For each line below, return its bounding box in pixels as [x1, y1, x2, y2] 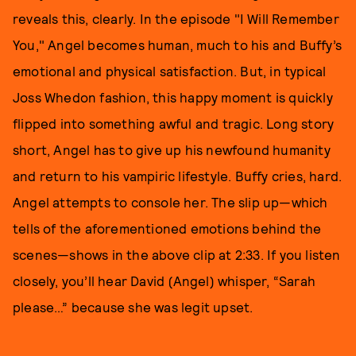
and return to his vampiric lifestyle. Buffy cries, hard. [13, 168, 342, 184]
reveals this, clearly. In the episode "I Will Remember [13, 10, 339, 26]
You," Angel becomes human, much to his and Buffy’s [13, 37, 342, 52]
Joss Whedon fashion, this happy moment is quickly [13, 89, 333, 105]
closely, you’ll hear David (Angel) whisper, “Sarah [13, 273, 316, 288]
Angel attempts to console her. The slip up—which [13, 194, 328, 210]
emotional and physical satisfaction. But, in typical [13, 63, 327, 79]
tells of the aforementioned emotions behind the [13, 220, 322, 236]
